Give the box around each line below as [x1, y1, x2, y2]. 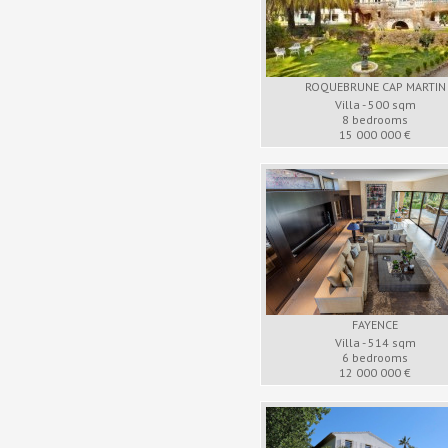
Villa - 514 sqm [334, 335, 416, 350]
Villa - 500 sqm [334, 97, 416, 112]
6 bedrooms [342, 350, 408, 365]
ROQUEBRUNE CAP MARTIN [304, 79, 446, 94]
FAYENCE [352, 317, 398, 332]
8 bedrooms [342, 112, 408, 127]
